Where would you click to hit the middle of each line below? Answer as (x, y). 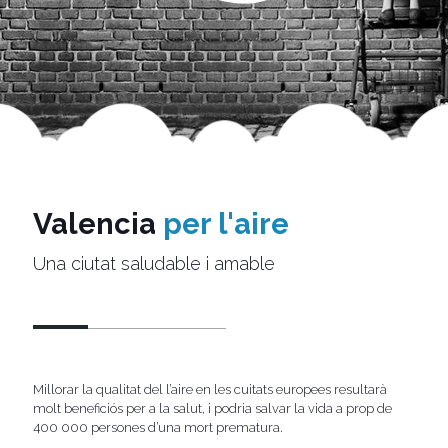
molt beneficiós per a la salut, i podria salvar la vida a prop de (212, 408)
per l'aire (226, 224)
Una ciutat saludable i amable (154, 263)
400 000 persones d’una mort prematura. (158, 427)
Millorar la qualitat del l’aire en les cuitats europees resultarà (210, 389)
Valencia (94, 224)
